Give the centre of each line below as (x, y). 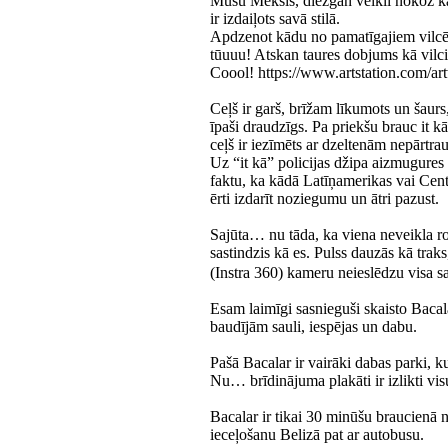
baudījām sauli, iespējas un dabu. (313, 326)
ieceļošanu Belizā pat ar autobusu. (317, 434)
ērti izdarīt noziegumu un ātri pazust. (324, 198)
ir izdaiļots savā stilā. (275, 18)
